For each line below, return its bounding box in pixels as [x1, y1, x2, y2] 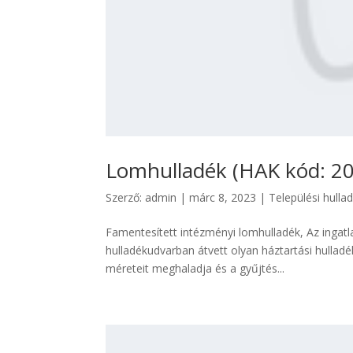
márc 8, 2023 [189, 190, 257, 206]
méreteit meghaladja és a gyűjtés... [106, 261, 285, 277]
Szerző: [106, 190, 146, 206]
